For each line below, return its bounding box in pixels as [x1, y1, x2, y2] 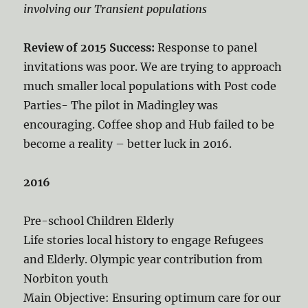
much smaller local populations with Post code [23, 79, 277, 93]
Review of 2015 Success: [23, 41, 155, 54]
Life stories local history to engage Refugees [23, 233, 264, 247]
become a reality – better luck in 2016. [23, 137, 232, 151]
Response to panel [155, 41, 258, 54]
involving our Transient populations [23, 2, 208, 16]
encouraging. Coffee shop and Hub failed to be [23, 118, 275, 131]
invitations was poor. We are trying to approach [23, 60, 283, 74]
